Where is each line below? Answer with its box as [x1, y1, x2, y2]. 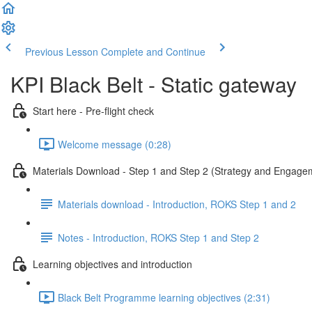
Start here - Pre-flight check [33, 103, 154, 118]
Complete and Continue [101, 45, 205, 58]
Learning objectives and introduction [33, 256, 192, 271]
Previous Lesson [25, 45, 98, 58]
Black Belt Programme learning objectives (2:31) [58, 290, 270, 304]
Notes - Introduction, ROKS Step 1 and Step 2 [58, 230, 259, 244]
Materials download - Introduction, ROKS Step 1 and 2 [58, 196, 296, 211]
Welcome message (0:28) [58, 136, 171, 151]
